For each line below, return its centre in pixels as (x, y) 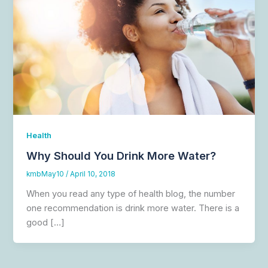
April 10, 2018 (93, 174)
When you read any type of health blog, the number (131, 194)
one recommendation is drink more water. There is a (133, 208)
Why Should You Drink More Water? (121, 156)
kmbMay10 (46, 174)
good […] (46, 223)
